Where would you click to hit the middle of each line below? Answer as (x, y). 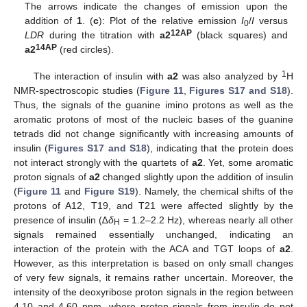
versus (271, 21)
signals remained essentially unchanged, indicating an (153, 234)
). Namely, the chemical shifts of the (214, 191)
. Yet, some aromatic (248, 162)
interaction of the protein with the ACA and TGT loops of (147, 248)
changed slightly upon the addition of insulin (197, 176)
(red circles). (86, 50)
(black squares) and (240, 35)
